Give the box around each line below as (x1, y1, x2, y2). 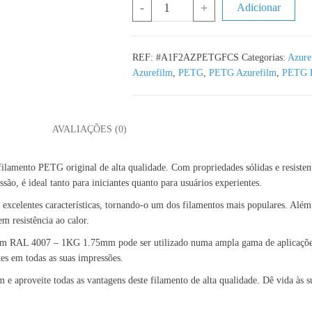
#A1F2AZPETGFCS (155, 52, 239, 63)
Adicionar (236, 1, 281, 13)
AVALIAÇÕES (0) (52, 124, 127, 134)
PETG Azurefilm (208, 68, 276, 78)
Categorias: (241, 52, 288, 63)
